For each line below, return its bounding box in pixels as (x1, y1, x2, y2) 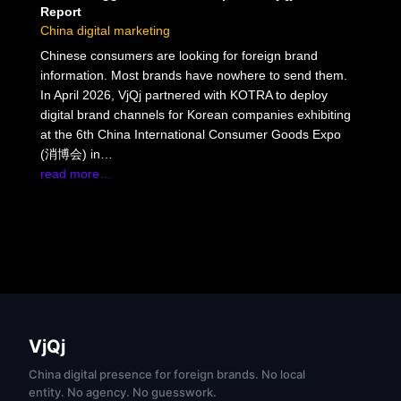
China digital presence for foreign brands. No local (29, 366, 305, 381)
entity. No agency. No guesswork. (29, 384, 217, 399)
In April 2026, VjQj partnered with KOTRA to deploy (39, 87, 328, 102)
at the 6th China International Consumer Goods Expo (39, 126, 341, 141)
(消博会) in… (39, 146, 113, 161)
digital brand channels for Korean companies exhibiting (39, 107, 351, 122)
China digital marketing (39, 22, 170, 38)
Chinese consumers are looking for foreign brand (39, 47, 318, 63)
